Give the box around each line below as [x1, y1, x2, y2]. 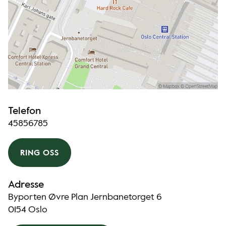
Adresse [8, 180, 44, 190]
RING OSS [20, 149, 59, 157]
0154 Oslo [8, 205, 47, 214]
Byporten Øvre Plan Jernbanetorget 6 [8, 193, 162, 202]
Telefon [8, 106, 41, 117]
